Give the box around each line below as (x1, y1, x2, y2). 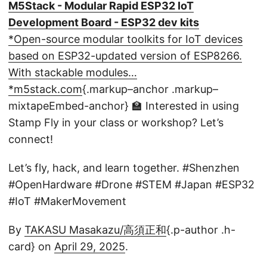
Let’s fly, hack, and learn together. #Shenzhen (8, 162, 240, 175)
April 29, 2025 (54, 240, 125, 253)
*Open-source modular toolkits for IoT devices (8, 33, 243, 46)
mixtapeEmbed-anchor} (8, 100, 129, 113)
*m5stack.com (8, 83, 82, 96)
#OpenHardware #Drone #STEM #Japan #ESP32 (8, 178, 254, 191)
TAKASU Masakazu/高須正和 (24, 223, 166, 237)
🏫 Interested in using (129, 100, 239, 113)
